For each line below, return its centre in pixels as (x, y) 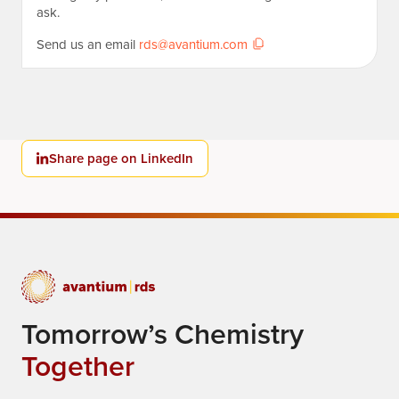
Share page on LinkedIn (121, 159)
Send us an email (88, 45)
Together (78, 366)
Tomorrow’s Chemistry (163, 334)
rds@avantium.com (193, 45)
